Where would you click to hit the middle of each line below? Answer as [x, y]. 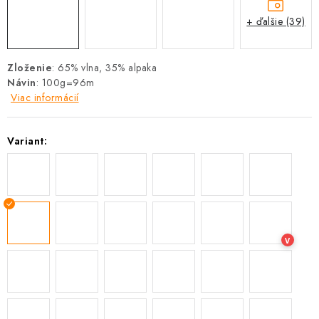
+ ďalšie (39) [276, 21]
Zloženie [30, 68]
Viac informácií [45, 98]
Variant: [27, 141]
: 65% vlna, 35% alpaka [104, 68]
